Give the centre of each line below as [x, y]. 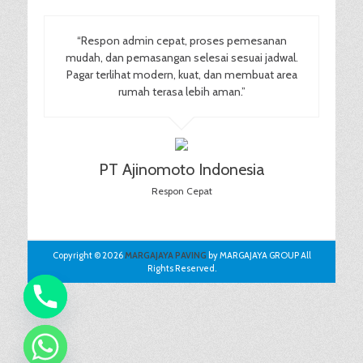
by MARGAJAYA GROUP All [258, 256]
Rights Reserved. [181, 269]
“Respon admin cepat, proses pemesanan [181, 41]
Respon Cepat [181, 191]
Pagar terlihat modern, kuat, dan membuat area [181, 75]
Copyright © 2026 [88, 256]
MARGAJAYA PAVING [165, 256]
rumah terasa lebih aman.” [181, 92]
